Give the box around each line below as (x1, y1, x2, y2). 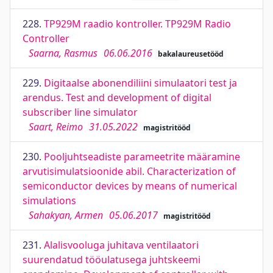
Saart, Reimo (29, 120, 83, 133)
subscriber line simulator (23, 105, 138, 119)
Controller (23, 32, 69, 45)
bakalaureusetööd (157, 49, 224, 59)
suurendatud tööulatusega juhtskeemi (23, 253, 200, 266)
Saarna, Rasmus (29, 46, 97, 60)
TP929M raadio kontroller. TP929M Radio (44, 17, 231, 30)
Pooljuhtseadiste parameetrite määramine (44, 150, 240, 163)
